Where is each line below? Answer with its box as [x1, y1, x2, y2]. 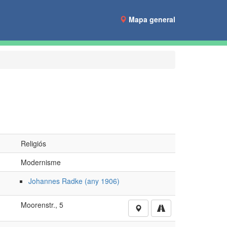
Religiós [20, 138, 46, 148]
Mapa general [129, 14, 175, 24]
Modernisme [20, 157, 61, 167]
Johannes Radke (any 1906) [28, 176, 120, 186]
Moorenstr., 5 [20, 200, 63, 210]
